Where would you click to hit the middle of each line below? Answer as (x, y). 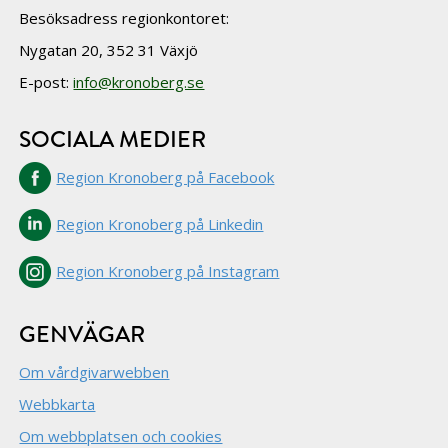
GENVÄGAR (82, 334)
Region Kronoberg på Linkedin (160, 223)
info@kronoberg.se (139, 81)
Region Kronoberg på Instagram (168, 270)
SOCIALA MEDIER (113, 139)
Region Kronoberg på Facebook (165, 176)
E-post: (46, 81)
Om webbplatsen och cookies (121, 435)
